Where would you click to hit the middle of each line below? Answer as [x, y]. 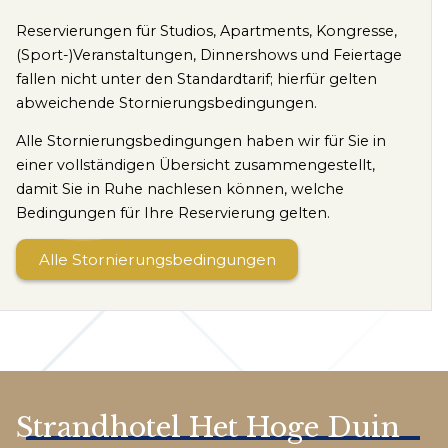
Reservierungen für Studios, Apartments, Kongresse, [206, 30]
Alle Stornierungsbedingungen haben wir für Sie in [201, 141]
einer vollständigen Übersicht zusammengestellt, [195, 165]
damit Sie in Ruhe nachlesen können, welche [180, 189]
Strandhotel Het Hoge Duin [208, 426]
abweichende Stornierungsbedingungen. [166, 102]
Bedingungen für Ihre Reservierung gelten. [173, 213]
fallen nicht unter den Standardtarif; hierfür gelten [196, 78]
